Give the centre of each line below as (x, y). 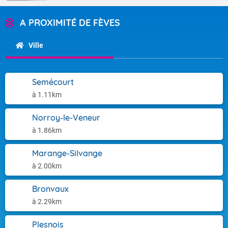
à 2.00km (47, 166)
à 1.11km (47, 95)
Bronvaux (50, 189)
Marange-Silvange (67, 153)
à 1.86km (47, 130)
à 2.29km (47, 202)
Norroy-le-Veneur (66, 118)
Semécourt (53, 82)
